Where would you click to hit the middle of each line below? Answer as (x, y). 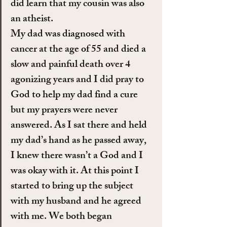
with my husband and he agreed (77, 202)
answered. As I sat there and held (80, 126)
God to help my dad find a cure (75, 95)
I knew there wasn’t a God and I (78, 156)
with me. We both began (62, 217)
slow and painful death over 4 (71, 65)
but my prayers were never (65, 110)
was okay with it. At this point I (76, 171)
